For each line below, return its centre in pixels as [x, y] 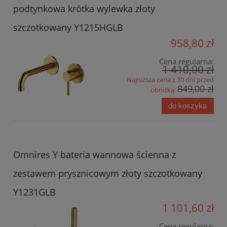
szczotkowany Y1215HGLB [68, 28]
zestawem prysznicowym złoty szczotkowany [108, 174]
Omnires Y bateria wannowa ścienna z [94, 155]
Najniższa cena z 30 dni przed [170, 80]
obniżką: [164, 90]
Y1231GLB [34, 192]
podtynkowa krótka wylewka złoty [84, 9]
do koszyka [188, 105]
